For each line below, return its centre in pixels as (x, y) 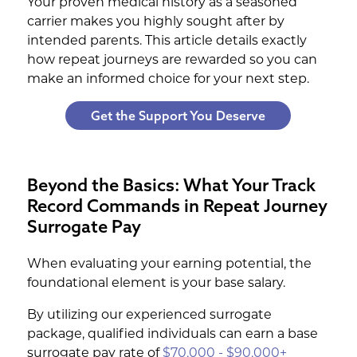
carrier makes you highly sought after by (155, 21)
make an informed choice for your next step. (168, 78)
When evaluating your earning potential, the (169, 263)
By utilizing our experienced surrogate (149, 314)
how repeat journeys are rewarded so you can (172, 59)
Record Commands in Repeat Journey (177, 206)
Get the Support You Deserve (178, 116)
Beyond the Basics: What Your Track (171, 185)
